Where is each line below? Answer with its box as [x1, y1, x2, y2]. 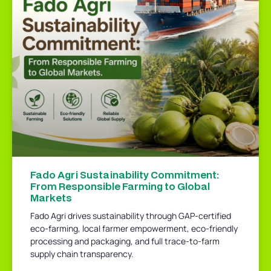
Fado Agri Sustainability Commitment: [30, 167, 220, 181]
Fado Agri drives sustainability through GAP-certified [30, 209, 231, 221]
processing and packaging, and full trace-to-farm [30, 235, 220, 247]
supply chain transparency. [30, 247, 134, 260]
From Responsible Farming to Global [30, 178, 210, 193]
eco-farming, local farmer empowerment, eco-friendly [30, 222, 238, 234]
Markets [30, 190, 72, 204]
